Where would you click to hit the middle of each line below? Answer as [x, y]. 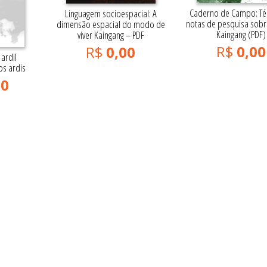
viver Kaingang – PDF [111, 35]
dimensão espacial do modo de [111, 24]
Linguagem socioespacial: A [111, 14]
